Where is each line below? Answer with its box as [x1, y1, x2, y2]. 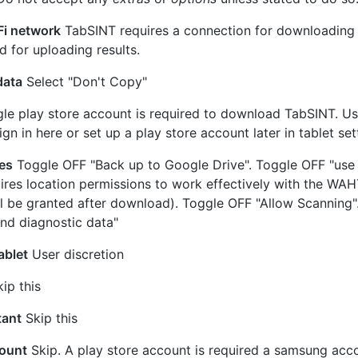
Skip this [22, 310, 78, 326]
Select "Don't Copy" [22, 74, 147, 89]
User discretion [28, 246, 124, 262]
